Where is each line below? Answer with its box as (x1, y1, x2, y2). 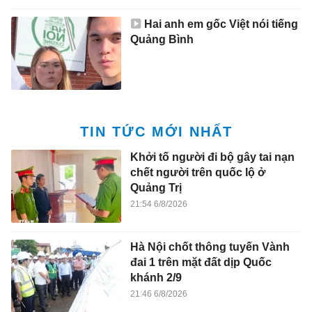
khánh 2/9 (130, 271, 182, 283)
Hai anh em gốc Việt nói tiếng (143, 17, 298, 30)
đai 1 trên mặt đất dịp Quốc (130, 256, 272, 268)
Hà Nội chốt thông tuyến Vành (130, 240, 290, 253)
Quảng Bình (130, 33, 194, 45)
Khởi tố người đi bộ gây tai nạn (130, 151, 295, 164)
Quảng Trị (130, 182, 182, 194)
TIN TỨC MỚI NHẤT (79, 124, 233, 139)
